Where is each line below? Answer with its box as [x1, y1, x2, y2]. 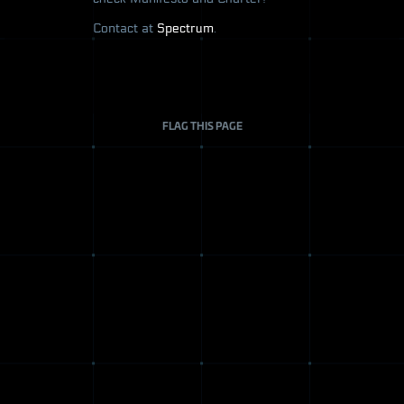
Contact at [92, 20, 157, 36]
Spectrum [156, 20, 214, 36]
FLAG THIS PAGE [161, 116, 243, 133]
